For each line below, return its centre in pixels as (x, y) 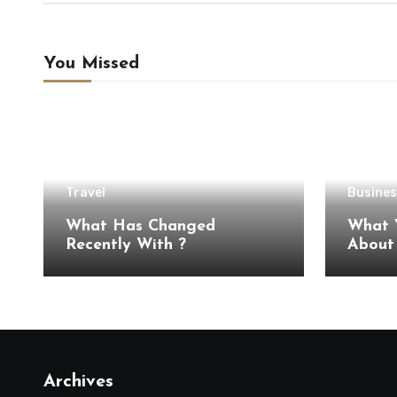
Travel (86, 193)
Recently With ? (126, 245)
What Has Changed (140, 226)
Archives (78, 382)
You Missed (91, 64)
